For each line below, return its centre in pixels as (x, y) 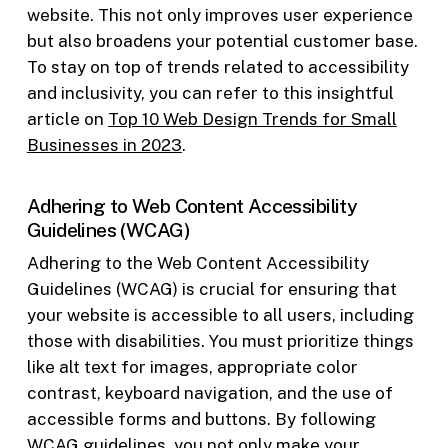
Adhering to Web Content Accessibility (192, 205)
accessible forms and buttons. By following (201, 418)
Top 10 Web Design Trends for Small (252, 119)
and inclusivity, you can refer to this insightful (210, 93)
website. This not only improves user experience (219, 15)
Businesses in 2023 (104, 145)
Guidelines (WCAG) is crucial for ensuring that (211, 288)
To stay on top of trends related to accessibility (217, 67)
